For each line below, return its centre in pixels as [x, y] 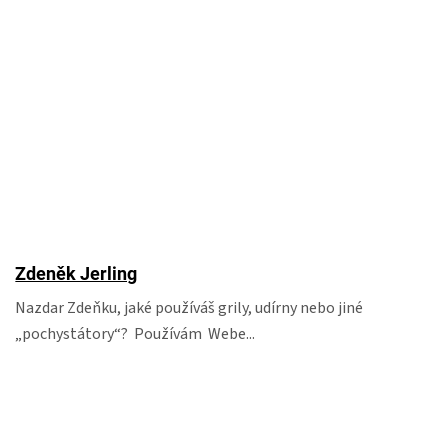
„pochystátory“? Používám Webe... [135, 334]
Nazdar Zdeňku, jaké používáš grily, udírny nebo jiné [189, 308]
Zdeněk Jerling [76, 273]
